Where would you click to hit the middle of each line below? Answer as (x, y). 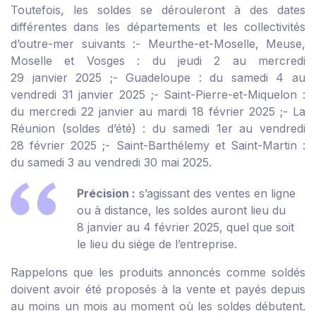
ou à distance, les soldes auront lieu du (181, 211)
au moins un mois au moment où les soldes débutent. (158, 306)
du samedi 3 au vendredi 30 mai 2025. (111, 163)
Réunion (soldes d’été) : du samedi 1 (116, 129)
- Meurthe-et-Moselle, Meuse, (220, 44)
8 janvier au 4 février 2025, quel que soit (186, 227)
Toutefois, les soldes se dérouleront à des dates (158, 10)
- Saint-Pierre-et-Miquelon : (230, 95)
